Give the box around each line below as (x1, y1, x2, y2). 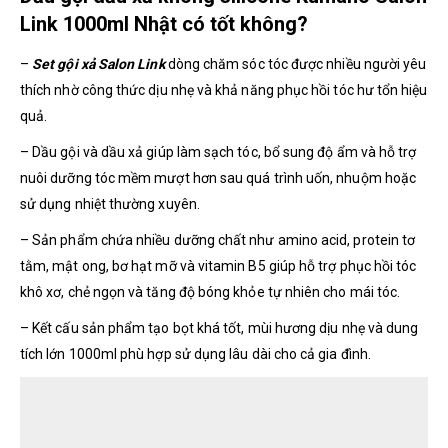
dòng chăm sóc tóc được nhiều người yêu (167, 55, 427, 72)
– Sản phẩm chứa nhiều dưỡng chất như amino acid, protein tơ (20, 231, 416, 248)
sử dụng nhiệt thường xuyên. (20, 195, 200, 212)
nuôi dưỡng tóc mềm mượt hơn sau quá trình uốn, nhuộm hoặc (20, 169, 416, 186)
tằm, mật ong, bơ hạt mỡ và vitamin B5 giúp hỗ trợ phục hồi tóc (20, 257, 417, 274)
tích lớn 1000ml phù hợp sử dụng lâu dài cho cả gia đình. (20, 345, 371, 362)
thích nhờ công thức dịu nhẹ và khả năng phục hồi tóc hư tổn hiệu (20, 81, 428, 98)
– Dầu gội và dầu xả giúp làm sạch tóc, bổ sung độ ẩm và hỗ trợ (20, 143, 417, 160)
